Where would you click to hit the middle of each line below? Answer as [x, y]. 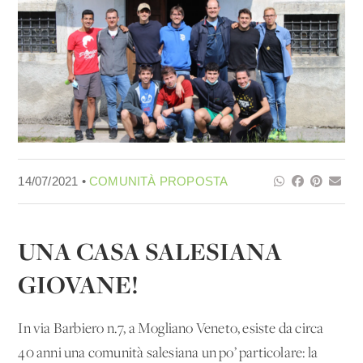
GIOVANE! [79, 284]
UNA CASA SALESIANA [150, 251]
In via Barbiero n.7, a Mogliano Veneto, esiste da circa [171, 329]
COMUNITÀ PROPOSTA [159, 181]
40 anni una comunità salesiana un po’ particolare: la [168, 353]
